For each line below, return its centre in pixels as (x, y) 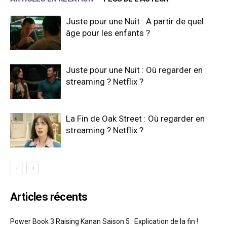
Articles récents (49, 197)
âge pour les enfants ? (108, 33)
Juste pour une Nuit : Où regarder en (134, 70)
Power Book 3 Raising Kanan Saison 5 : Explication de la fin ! (104, 221)
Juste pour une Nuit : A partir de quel (135, 21)
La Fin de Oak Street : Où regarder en (135, 118)
